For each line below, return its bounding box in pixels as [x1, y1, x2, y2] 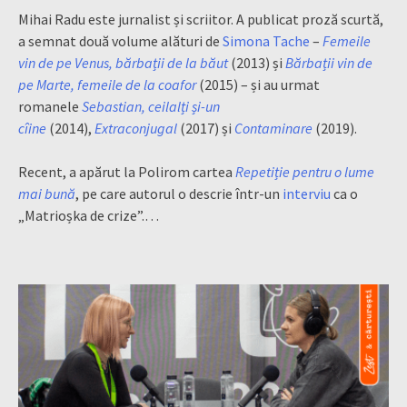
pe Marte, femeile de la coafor [18, 75, 196, 94]
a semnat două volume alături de [18, 32, 223, 51]
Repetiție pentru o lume [235, 163, 374, 182]
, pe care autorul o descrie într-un [75, 184, 283, 203]
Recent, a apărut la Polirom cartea [18, 163, 235, 182]
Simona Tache [223, 32, 310, 51]
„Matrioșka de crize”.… [18, 206, 159, 225]
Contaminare [234, 119, 313, 138]
